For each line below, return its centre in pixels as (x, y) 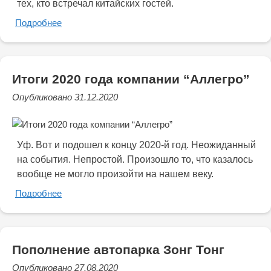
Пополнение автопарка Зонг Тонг (118, 250)
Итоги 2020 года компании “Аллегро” (131, 79)
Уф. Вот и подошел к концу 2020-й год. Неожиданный (136, 145)
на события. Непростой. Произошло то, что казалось (135, 160)
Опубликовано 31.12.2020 (65, 97)
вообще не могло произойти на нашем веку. (115, 174)
